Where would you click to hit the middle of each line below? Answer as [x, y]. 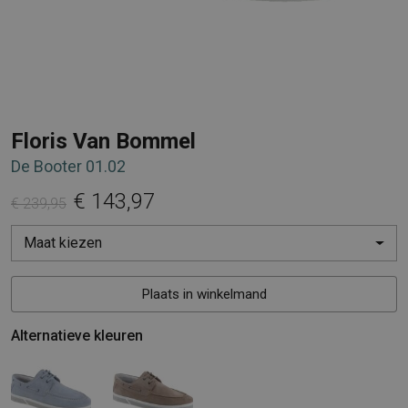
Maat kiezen [63, 242]
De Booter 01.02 [68, 166]
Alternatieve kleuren [77, 335]
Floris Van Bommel [103, 141]
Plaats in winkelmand [204, 294]
